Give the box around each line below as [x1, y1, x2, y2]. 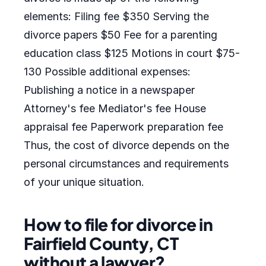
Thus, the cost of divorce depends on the [24, 139, 229, 151]
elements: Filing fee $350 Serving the [24, 10, 209, 23]
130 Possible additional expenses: [24, 65, 191, 78]
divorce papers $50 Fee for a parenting [24, 28, 217, 41]
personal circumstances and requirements [24, 157, 229, 170]
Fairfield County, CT [24, 233, 178, 254]
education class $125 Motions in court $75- [24, 47, 240, 59]
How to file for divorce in [24, 214, 213, 235]
